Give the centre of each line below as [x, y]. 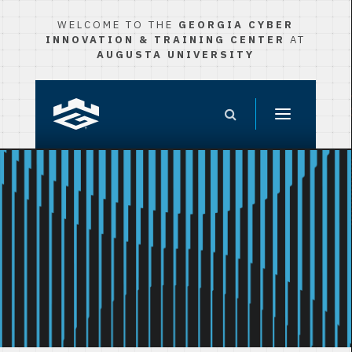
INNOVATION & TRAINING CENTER [165, 40]
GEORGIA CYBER [236, 25]
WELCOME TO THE [118, 25]
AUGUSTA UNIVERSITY [176, 55]
